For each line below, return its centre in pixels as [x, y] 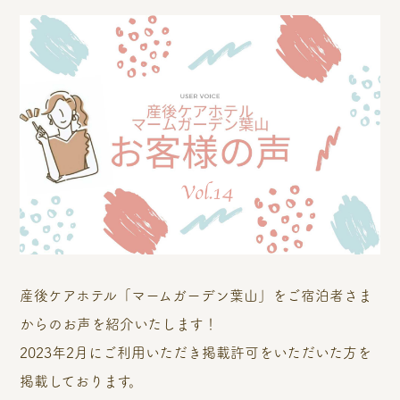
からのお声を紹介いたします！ [119, 324]
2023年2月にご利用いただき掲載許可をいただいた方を [196, 352]
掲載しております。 [82, 381]
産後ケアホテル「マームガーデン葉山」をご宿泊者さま [196, 295]
